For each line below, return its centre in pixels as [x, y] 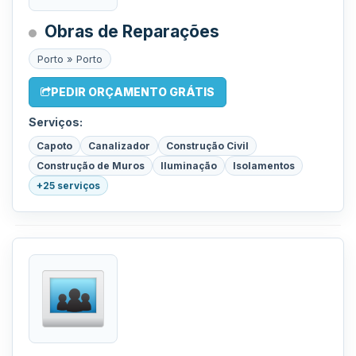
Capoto [54, 146]
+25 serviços [68, 186]
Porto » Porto [70, 59]
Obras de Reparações [132, 31]
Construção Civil [207, 146]
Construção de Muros [91, 166]
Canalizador [119, 146]
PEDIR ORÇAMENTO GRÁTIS [133, 92]
